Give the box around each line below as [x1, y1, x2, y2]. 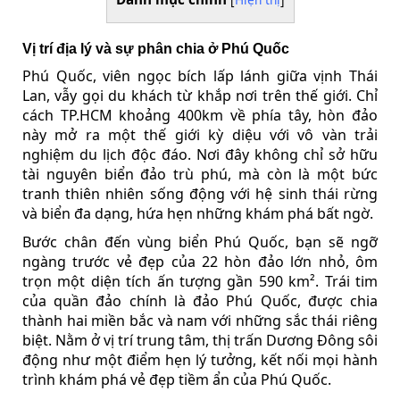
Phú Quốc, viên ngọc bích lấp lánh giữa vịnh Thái [22, 65, 378, 86]
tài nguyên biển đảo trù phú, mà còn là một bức [22, 163, 378, 184]
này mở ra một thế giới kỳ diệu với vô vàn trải [22, 124, 378, 145]
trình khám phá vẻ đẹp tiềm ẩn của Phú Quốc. [22, 369, 331, 389]
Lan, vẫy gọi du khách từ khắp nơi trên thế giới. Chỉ [22, 85, 378, 105]
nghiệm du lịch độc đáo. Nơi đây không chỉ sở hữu [22, 144, 378, 164]
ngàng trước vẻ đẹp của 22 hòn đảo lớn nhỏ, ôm [22, 251, 378, 271]
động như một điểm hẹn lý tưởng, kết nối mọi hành [22, 349, 378, 370]
